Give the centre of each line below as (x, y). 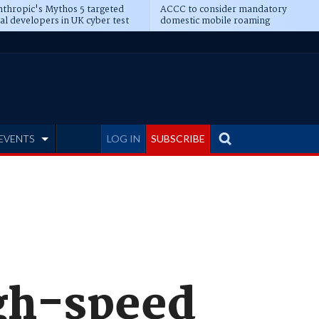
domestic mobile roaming (215, 21)
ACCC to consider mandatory (223, 10)
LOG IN (124, 138)
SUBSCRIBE (178, 138)
